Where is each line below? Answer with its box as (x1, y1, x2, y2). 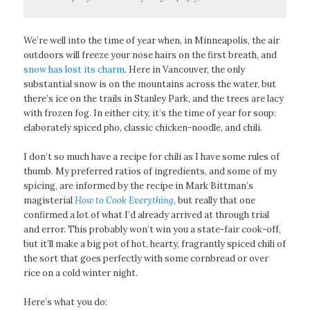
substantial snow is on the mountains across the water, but (24, 77, 277, 90)
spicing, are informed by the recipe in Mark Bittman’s (24, 179, 254, 192)
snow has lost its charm (24, 63, 125, 75)
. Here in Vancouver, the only (125, 63, 246, 75)
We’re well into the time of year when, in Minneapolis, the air (24, 34, 280, 46)
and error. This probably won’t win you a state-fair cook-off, (24, 223, 282, 235)
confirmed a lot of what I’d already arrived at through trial (24, 208, 270, 221)
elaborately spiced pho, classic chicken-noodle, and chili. (24, 121, 263, 134)
